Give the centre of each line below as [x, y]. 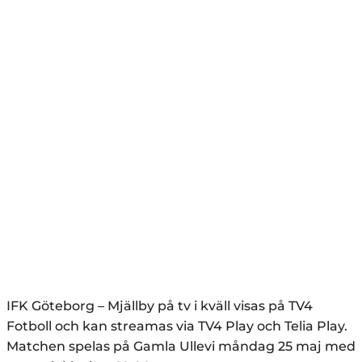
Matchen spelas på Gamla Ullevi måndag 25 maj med [181, 346]
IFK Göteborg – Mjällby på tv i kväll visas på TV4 [160, 305]
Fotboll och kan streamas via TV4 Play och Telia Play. [177, 326]
